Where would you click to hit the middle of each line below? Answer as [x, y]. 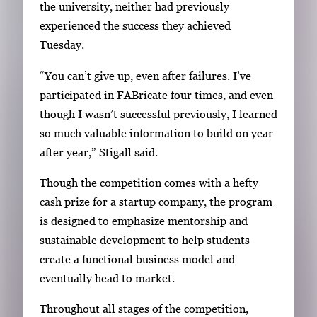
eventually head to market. [107, 278]
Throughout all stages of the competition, [144, 309]
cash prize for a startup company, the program [156, 201]
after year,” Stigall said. [99, 152]
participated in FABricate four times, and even [156, 94]
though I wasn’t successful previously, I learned [158, 114]
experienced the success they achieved [135, 26]
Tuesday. [62, 45]
